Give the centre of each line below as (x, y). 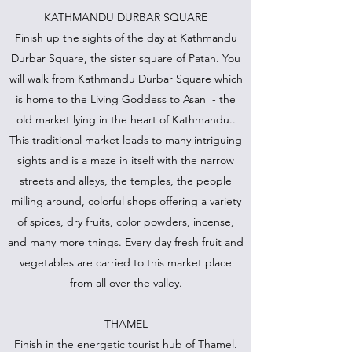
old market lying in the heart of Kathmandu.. (126, 119)
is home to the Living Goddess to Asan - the (126, 99)
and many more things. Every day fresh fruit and (126, 242)
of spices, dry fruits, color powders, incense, (126, 222)
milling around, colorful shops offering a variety (126, 201)
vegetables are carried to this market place (126, 262)
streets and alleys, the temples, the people (126, 181)
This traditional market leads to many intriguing (126, 140)
